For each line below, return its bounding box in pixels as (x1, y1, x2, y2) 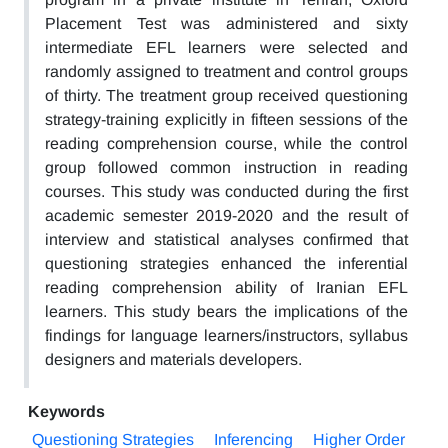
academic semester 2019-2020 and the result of (45, 207, 408, 224)
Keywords (28, 403, 105, 420)
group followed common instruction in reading (45, 159, 408, 176)
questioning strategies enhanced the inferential (45, 255, 408, 272)
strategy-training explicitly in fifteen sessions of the (45, 111, 408, 128)
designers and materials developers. (45, 351, 302, 368)
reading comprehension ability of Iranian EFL (45, 279, 408, 296)
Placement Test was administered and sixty (45, 15, 408, 32)
